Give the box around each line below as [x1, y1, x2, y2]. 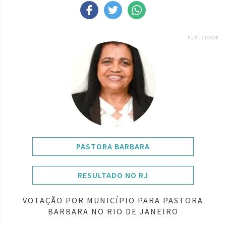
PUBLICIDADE [187, 34, 218, 41]
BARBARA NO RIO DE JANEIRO [47, 206, 179, 216]
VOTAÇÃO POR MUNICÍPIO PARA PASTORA [23, 195, 203, 205]
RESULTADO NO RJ [78, 169, 148, 180]
